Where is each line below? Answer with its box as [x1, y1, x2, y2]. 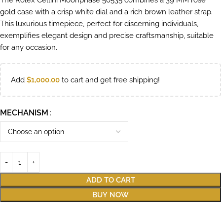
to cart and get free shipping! [60, 75, 160, 85]
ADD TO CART [86, 176, 135, 185]
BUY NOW [92, 190, 129, 200]
